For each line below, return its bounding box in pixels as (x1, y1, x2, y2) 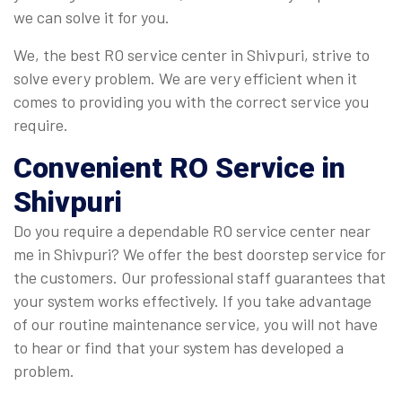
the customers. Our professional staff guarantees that (13, 267, 386, 288)
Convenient (13, 151, 170, 186)
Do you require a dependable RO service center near (13, 221, 371, 241)
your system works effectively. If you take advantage (13, 291, 371, 311)
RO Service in (170, 151, 345, 186)
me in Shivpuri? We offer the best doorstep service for (13, 244, 386, 265)
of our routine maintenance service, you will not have (13, 314, 378, 335)
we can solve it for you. (13, 7, 173, 28)
